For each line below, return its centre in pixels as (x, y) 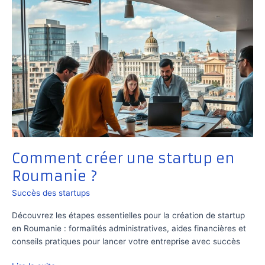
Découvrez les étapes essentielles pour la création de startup (128, 215)
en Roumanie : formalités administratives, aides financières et (129, 228)
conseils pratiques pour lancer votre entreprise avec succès (126, 241)
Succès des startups (51, 193)
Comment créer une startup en (123, 158)
